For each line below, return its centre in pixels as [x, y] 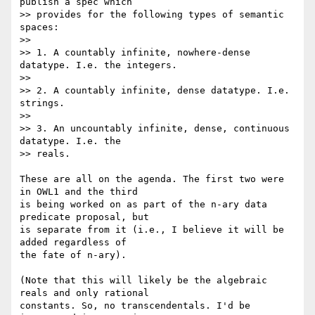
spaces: [39, 27]
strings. [42, 103]
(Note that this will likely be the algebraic [143, 281]
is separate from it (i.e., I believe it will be [152, 230]
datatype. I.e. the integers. [98, 65]
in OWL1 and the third [84, 192]
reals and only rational [90, 293]
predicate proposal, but [90, 217]
